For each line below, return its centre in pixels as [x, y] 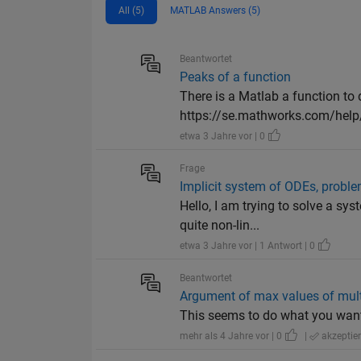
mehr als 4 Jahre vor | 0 [232, 336]
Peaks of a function [236, 77]
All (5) [131, 11]
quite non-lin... [220, 226]
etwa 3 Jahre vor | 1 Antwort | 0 [249, 246]
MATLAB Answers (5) [215, 11]
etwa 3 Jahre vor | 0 [224, 137]
